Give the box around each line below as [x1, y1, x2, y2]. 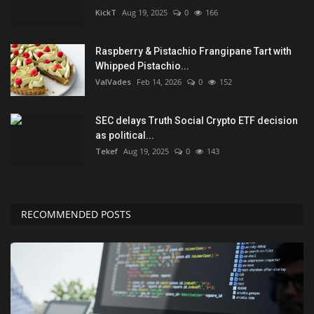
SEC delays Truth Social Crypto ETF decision [95, 115, 298, 127]
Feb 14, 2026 [137, 76, 182, 88]
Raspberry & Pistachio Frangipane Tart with [95, 46, 292, 57]
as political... [95, 130, 154, 142]
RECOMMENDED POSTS [21, 207, 131, 221]
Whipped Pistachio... [95, 60, 189, 72]
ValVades [95, 76, 131, 88]
